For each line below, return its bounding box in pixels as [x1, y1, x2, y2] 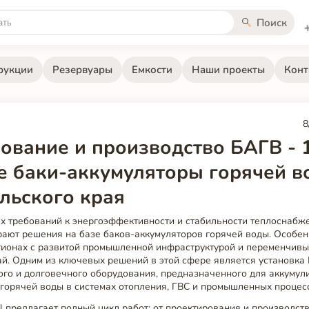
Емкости [131, 62, 172, 77]
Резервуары [52, 62, 112, 77]
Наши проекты [191, 62, 265, 77]
